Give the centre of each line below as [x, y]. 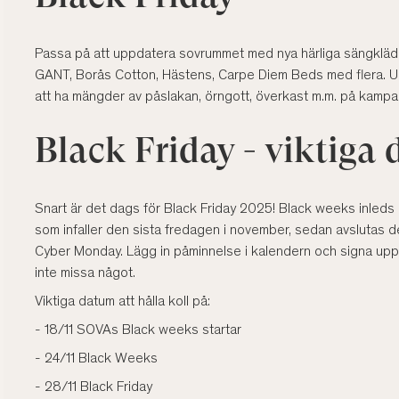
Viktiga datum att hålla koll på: [122, 302]
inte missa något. [85, 274]
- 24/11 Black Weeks [96, 359]
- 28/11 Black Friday [94, 388]
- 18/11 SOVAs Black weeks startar [138, 331]
